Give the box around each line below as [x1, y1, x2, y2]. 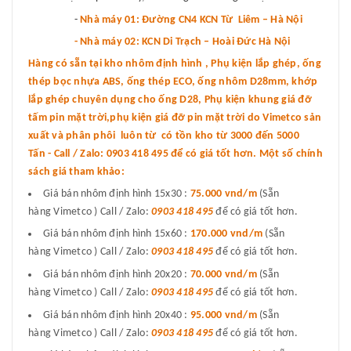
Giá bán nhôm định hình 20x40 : [43, 309, 190, 321]
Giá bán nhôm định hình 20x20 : [43, 269, 190, 281]
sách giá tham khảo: [28, 165, 125, 178]
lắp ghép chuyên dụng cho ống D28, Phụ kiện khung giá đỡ [28, 93, 312, 106]
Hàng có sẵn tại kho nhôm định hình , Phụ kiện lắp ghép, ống [28, 57, 321, 70]
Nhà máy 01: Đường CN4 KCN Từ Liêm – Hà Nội [80, 13, 302, 26]
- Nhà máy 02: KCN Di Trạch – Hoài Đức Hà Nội [28, 35, 291, 48]
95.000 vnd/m [190, 309, 259, 321]
